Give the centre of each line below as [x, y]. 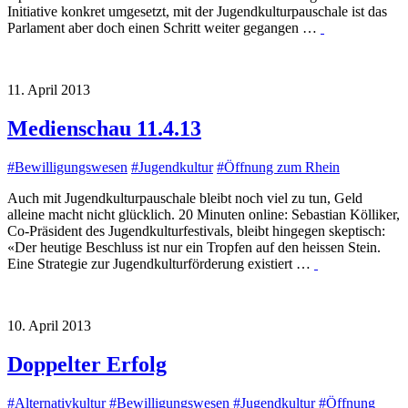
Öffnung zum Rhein [282, 168]
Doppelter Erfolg [87, 365]
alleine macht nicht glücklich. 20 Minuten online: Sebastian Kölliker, [204, 215]
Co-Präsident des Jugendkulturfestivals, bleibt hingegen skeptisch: [196, 231]
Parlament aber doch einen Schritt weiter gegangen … [164, 28]
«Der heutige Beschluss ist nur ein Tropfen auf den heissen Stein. [194, 248]
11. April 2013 [49, 90]
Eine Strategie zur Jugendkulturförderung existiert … [161, 264]
